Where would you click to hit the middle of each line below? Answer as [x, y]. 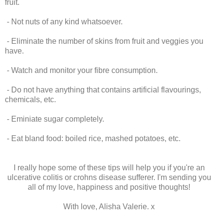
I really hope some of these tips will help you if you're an [109, 168]
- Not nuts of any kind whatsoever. [64, 22]
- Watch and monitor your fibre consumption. [81, 71]
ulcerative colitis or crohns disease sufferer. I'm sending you [109, 178]
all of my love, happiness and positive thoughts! [109, 187]
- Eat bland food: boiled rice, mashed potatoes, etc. [93, 139]
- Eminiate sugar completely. [54, 119]
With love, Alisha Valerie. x [109, 207]
